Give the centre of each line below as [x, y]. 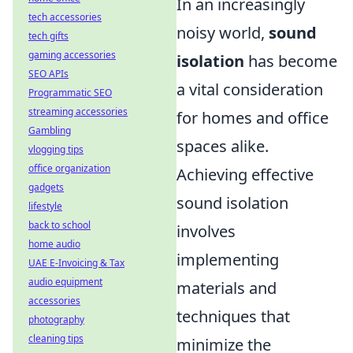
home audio [54, 244]
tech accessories [65, 17]
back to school [59, 225]
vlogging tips [56, 149]
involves [206, 231]
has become [291, 61]
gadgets [46, 187]
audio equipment [65, 282]
